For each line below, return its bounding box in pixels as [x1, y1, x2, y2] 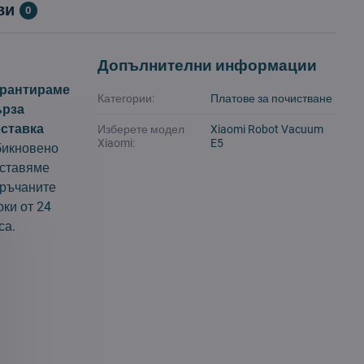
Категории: [97, 92, 155, 105]
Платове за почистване [210, 92, 333, 105]
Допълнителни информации [97, 54, 318, 76]
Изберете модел [97, 123, 185, 136]
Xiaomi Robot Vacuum [210, 123, 324, 136]
